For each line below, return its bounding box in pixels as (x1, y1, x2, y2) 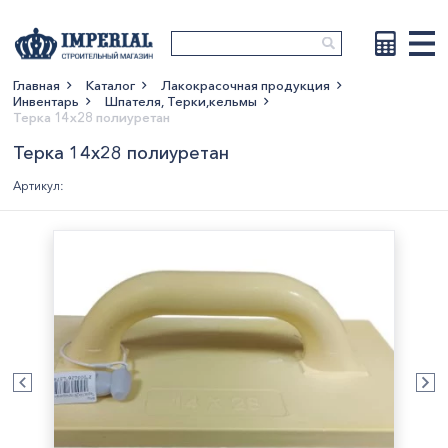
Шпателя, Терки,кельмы (105, 93, 257, 109)
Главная (13, 77, 60, 93)
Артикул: (13, 178, 64, 193)
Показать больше (163, 107, 298, 127)
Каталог (86, 77, 135, 93)
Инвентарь (13, 93, 79, 109)
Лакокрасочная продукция (161, 77, 330, 93)
